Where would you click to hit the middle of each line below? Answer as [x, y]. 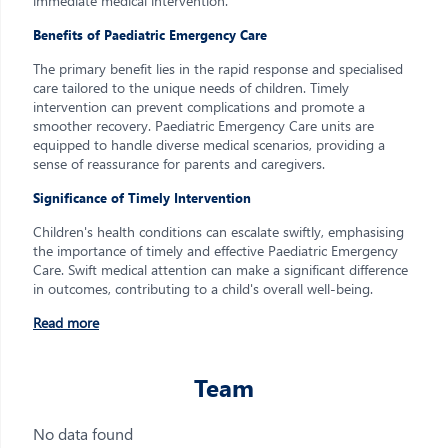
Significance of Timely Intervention [142, 197]
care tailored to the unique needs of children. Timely [191, 87]
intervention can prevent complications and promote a [199, 106]
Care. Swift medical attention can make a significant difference [220, 269]
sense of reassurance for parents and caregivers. [179, 163]
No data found [83, 433]
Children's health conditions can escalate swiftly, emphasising [218, 231]
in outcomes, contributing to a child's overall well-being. [203, 288]
